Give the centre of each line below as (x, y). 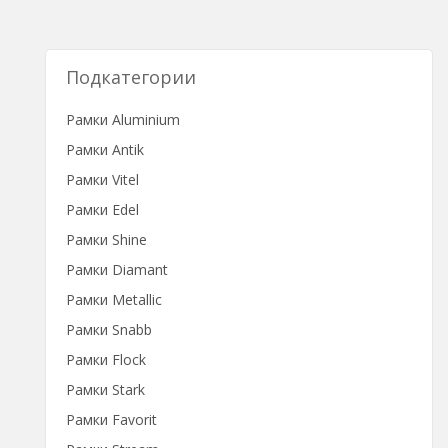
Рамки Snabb (109, 329)
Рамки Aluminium (123, 119)
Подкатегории (131, 77)
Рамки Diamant (117, 269)
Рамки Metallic (114, 299)
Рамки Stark (105, 389)
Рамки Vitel (102, 179)
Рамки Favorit (111, 419)
